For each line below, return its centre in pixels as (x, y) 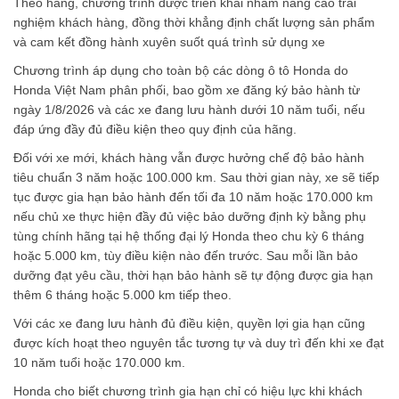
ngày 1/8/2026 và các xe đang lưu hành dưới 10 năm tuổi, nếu (189, 109)
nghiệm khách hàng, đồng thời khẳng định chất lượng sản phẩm (194, 22)
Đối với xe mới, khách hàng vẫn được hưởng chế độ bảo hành (189, 157)
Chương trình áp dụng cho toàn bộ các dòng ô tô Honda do (181, 70)
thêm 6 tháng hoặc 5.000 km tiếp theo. (122, 294)
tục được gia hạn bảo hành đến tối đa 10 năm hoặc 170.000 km (193, 196)
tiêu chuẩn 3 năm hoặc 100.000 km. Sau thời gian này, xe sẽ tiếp (196, 177)
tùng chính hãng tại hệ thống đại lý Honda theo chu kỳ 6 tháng (189, 236)
